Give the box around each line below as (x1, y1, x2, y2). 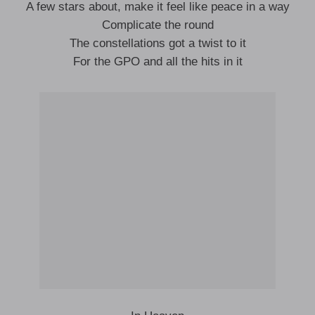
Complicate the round (101, 18, 214, 32)
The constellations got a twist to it (69, 37, 246, 50)
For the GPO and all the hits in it (72, 55, 243, 68)
